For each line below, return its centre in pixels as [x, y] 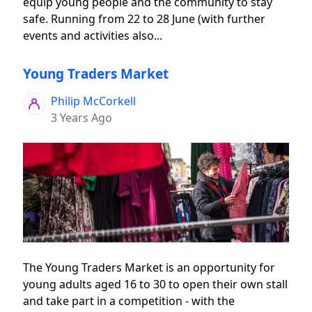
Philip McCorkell [94, 101]
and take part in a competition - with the [129, 301]
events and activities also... [93, 36]
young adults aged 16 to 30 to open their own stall [156, 284]
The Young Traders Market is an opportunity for [149, 268]
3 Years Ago [82, 118]
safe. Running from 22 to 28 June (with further [145, 19]
